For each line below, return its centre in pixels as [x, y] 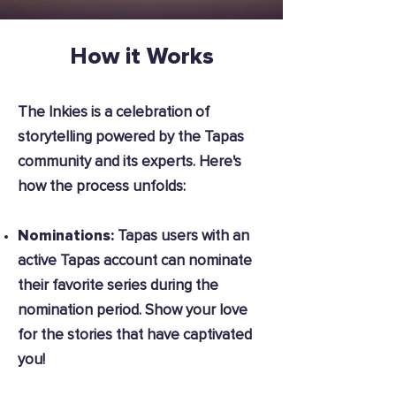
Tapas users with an [183, 236]
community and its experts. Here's [129, 162]
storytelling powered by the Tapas [131, 137]
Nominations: [68, 236]
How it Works [141, 57]
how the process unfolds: [102, 187]
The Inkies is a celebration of [114, 113]
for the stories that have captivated [135, 335]
